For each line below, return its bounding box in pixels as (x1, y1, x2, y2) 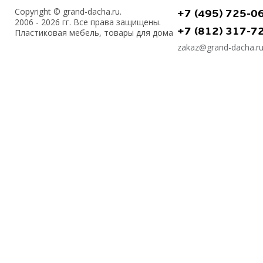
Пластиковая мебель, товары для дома (15, 27, 173, 38)
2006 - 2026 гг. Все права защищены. (15, 16, 161, 28)
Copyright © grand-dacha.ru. (15, 6, 122, 17)
